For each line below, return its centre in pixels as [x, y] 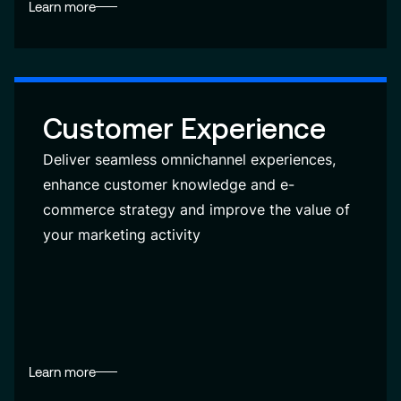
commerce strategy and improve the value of [196, 209]
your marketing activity [122, 235]
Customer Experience [184, 128]
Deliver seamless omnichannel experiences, [189, 159]
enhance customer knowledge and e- [169, 184]
